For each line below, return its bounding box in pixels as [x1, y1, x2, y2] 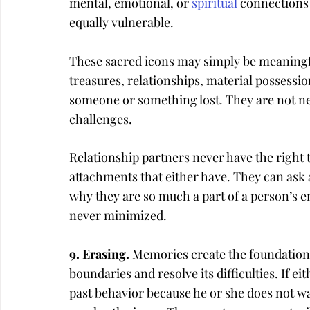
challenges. [69, 111, 132, 127]
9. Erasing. [69, 246, 132, 262]
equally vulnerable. [69, 14, 174, 30]
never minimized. [69, 207, 167, 224]
